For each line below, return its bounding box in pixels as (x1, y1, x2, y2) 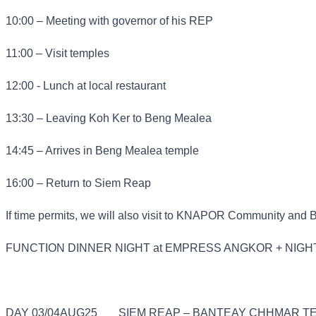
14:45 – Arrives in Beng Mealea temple (6, 145, 199, 157)
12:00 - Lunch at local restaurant (6, 80, 169, 92)
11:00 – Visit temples (6, 47, 109, 60)
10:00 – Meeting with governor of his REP (6, 15, 213, 28)
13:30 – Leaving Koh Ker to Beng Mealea (6, 112, 212, 125)
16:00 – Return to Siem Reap (6, 177, 151, 190)
